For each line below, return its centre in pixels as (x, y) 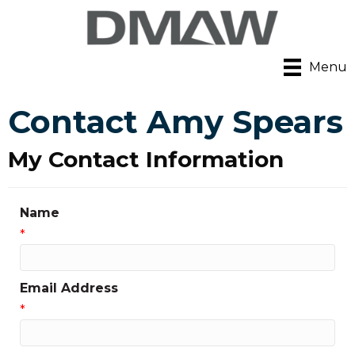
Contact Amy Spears (176, 122)
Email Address (69, 288)
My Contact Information (146, 160)
